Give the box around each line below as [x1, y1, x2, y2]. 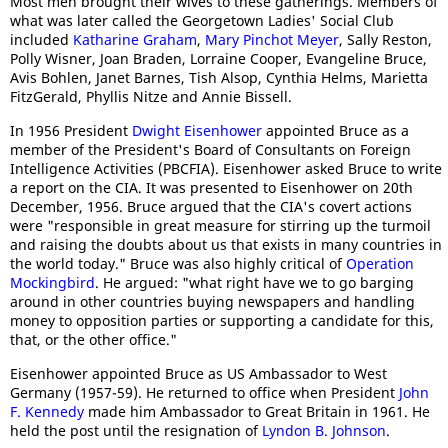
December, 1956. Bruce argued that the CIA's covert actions [10, 197, 412, 216]
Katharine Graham [73, 30, 197, 49]
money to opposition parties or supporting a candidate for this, [10, 311, 434, 330]
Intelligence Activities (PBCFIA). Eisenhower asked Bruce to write [10, 159, 442, 178]
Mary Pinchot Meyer [205, 30, 339, 49]
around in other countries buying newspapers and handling [10, 292, 415, 311]
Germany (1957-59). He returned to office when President [10, 383, 399, 402]
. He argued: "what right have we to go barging [95, 273, 414, 292]
